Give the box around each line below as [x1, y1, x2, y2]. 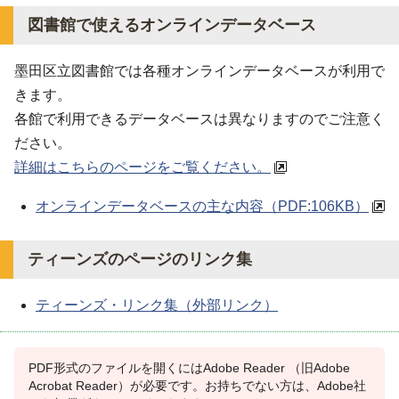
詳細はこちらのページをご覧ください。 [14, 159, 271, 175]
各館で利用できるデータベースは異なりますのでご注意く [14, 110, 385, 126]
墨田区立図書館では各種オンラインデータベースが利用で [14, 62, 385, 78]
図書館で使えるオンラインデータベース [28, 15, 316, 34]
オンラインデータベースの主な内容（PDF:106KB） [36, 199, 369, 214]
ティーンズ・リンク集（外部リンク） [36, 297, 278, 313]
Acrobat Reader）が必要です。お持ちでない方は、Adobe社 [28, 379, 366, 394]
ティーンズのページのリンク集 [28, 250, 252, 269]
